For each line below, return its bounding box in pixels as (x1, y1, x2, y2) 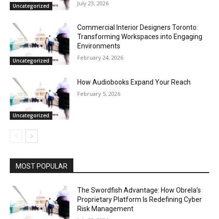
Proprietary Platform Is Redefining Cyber (77, 195, 202, 203)
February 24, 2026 (77, 54, 124, 62)
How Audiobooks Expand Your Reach (77, 78, 191, 87)
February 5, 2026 (77, 90, 121, 98)
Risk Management (77, 204, 134, 213)
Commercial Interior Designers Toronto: (77, 23, 198, 32)
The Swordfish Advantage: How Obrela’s (77, 186, 201, 194)
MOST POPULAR (16, 162, 67, 170)
